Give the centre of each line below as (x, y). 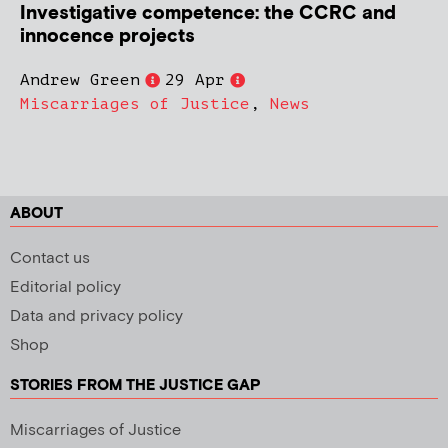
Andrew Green (80, 80)
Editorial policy (65, 288)
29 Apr (195, 80)
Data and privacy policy (96, 317)
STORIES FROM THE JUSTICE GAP (135, 386)
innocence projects (107, 37)
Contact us (50, 259)
